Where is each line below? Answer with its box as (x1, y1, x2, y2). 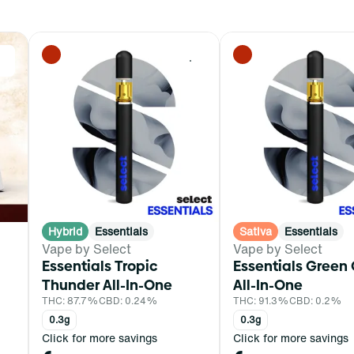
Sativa (239, 222, 272, 239)
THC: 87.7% (42, 293, 99, 307)
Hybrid (48, 222, 82, 239)
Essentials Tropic (42, 255, 157, 276)
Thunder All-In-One (42, 274, 172, 295)
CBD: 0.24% (99, 293, 158, 307)
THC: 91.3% (233, 293, 289, 307)
